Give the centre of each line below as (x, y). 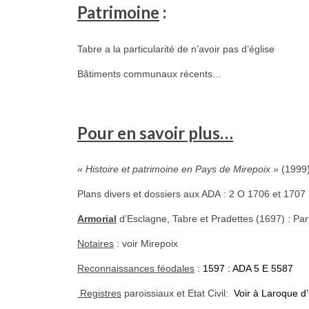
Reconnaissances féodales (136, 269)
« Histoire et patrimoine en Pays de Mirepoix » (179, 169)
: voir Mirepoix (146, 244)
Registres (99, 293)
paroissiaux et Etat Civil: (178, 293)
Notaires (96, 244)
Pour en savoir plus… (155, 132)
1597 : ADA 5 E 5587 (248, 269)
